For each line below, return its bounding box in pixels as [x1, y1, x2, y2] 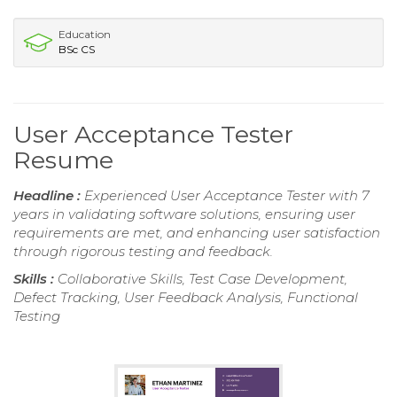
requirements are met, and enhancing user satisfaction [13, 223, 380, 241]
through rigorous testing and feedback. [13, 242, 273, 260]
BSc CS [58, 42, 95, 56]
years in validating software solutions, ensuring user [13, 205, 355, 222]
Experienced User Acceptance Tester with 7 [84, 186, 370, 204]
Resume [13, 144, 113, 175]
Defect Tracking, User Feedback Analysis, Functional [13, 288, 358, 306]
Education [58, 27, 111, 41]
